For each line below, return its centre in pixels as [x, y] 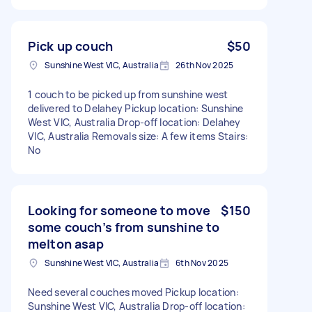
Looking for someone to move [119, 210]
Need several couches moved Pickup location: [133, 292]
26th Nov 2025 [205, 65]
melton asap [66, 243]
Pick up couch [70, 46]
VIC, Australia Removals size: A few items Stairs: [138, 136]
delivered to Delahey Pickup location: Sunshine [136, 108]
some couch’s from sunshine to [124, 227]
